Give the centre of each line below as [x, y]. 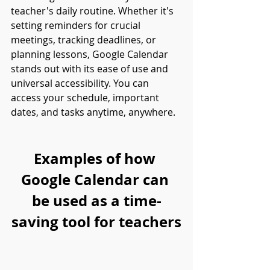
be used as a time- [96, 201]
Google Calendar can [96, 180]
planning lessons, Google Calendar [91, 54]
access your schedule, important [86, 98]
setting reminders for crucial [77, 25]
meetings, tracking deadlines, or [85, 40]
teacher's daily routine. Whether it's [93, 11]
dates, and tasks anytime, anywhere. [93, 112]
